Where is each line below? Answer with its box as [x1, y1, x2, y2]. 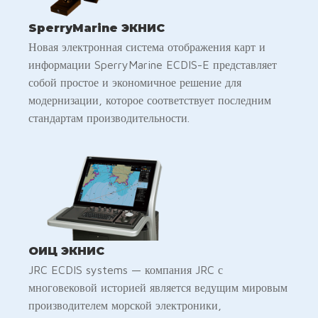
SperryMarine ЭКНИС [28, 21, 165, 35]
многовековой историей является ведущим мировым [28, 280, 287, 294]
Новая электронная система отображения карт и [28, 40, 265, 53]
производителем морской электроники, [28, 298, 221, 312]
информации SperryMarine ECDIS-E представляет [28, 57, 277, 71]
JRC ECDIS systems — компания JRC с [28, 263, 223, 276]
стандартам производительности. [28, 111, 190, 124]
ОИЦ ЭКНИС [28, 243, 104, 258]
